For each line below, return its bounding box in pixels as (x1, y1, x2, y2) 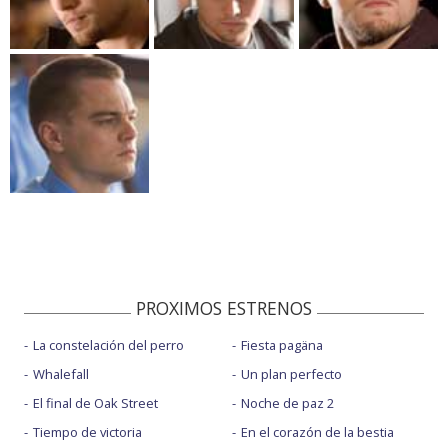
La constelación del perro (33, 335, 184, 354)
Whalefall (33, 364, 89, 383)
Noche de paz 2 (240, 393, 334, 412)
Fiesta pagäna (240, 335, 323, 354)
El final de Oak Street (33, 393, 158, 412)
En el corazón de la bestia (240, 422, 394, 441)
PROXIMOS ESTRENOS (136, 295, 312, 320)
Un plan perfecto (240, 364, 342, 383)
